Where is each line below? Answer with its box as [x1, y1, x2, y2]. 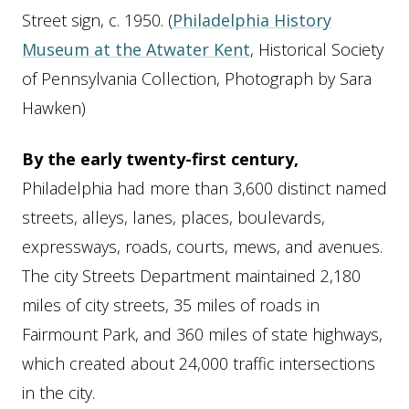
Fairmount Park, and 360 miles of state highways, [22, 322, 383, 345]
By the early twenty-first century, [22, 147, 299, 170]
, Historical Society [250, 37, 383, 60]
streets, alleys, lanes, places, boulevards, [22, 205, 325, 228]
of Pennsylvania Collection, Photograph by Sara [22, 67, 372, 89]
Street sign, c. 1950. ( [22, 8, 173, 31]
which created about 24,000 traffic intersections [22, 351, 375, 374]
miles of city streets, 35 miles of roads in [22, 293, 320, 316]
